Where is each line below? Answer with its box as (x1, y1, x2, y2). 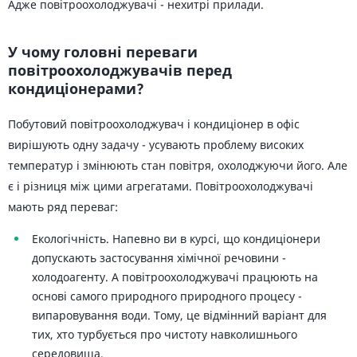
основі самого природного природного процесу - (32, 288, 302, 304)
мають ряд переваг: (8, 199, 118, 214)
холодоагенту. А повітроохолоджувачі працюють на (32, 269, 318, 284)
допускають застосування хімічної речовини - (32, 250, 286, 265)
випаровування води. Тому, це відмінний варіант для (32, 308, 327, 323)
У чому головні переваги (8, 42, 198, 61)
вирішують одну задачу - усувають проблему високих (8, 137, 304, 152)
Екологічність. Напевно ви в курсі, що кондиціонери (32, 231, 320, 246)
